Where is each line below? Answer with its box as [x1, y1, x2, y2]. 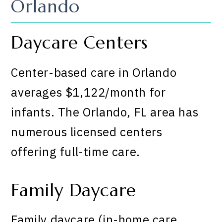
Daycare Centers [11, 32, 148, 54]
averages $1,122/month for [11, 84, 166, 100]
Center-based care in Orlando [11, 64, 177, 80]
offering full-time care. [11, 143, 140, 160]
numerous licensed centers [11, 123, 163, 140]
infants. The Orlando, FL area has [11, 104, 199, 120]
